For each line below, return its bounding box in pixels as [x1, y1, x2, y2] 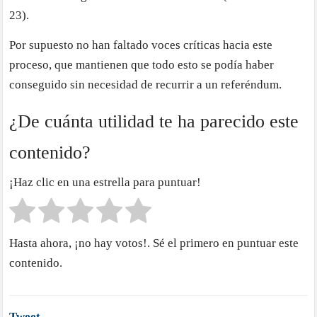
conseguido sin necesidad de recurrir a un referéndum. [9, 77, 282, 91]
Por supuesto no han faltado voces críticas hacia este [9, 38, 273, 52]
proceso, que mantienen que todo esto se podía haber [9, 57, 275, 71]
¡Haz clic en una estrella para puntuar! [9, 175, 202, 190]
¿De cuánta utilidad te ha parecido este [9, 110, 299, 132]
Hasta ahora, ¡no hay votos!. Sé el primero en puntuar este [9, 236, 299, 250]
